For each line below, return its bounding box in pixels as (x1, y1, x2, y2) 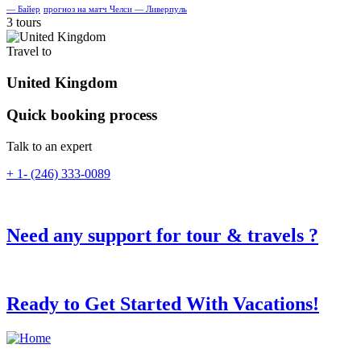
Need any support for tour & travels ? (6, 224, 318, 246)
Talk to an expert (6, 139, 92, 154)
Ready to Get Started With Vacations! (6, 293, 319, 314)
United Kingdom (6, 73, 118, 91)
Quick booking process (6, 106, 157, 124)
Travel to (6, 44, 52, 58)
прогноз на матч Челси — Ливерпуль (44, 4, 187, 14)
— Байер (6, 4, 40, 14)
